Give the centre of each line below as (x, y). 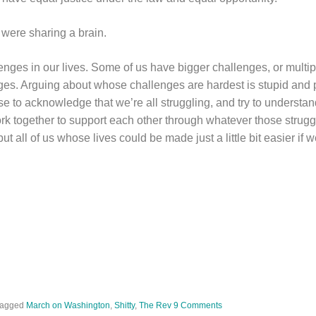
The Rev (155, 305)
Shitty (124, 305)
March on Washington (68, 305)
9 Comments (198, 305)
